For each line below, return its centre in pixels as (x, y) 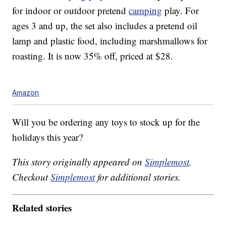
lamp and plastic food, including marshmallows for (110, 41)
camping (146, 11)
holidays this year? (48, 137)
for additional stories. (138, 177)
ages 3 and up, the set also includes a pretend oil (105, 26)
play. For (181, 11)
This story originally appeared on (79, 162)
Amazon (26, 93)
